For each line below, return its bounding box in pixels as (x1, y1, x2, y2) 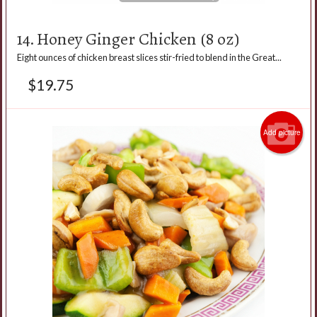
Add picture (263, 127, 301, 137)
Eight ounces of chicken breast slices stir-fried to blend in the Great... (17, 51, 282, 63)
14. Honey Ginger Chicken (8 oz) (17, 25, 240, 52)
